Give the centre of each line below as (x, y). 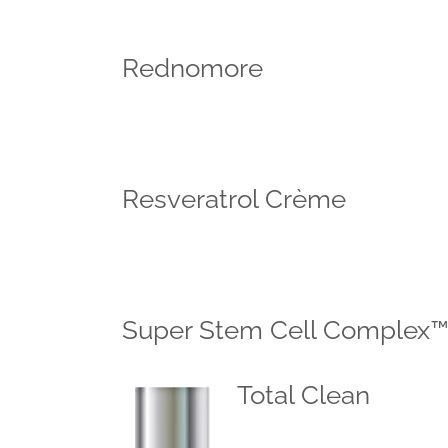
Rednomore (192, 68)
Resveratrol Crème (234, 199)
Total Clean (303, 395)
